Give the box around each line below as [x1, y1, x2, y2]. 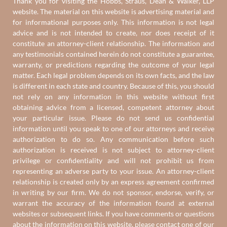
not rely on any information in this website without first [13, 92, 214, 101]
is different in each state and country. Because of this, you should [13, 82, 214, 90]
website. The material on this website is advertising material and [13, 7, 214, 16]
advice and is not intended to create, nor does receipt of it [13, 28, 214, 37]
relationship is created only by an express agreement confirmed [13, 177, 214, 186]
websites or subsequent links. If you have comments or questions [13, 209, 214, 218]
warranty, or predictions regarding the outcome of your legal [13, 60, 214, 69]
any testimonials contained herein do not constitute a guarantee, [13, 50, 214, 58]
